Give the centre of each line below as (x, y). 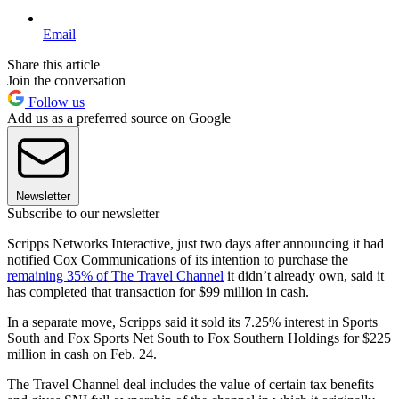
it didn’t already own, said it (304, 275)
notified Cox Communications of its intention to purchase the (178, 259)
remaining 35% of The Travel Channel (115, 275)
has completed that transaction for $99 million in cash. (158, 291)
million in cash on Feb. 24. (82, 354)
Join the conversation (66, 80)
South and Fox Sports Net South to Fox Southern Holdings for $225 (199, 338)
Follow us (55, 102)
